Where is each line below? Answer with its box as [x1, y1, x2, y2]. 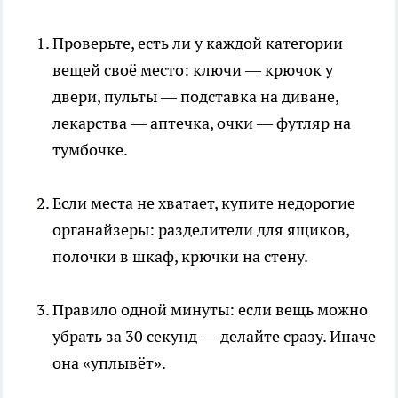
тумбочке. [52, 139, 128, 161]
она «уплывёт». [52, 353, 166, 374]
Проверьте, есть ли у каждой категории [52, 33, 343, 54]
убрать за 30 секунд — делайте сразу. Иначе [52, 326, 376, 347]
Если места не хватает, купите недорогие [52, 193, 355, 214]
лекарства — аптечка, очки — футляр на [52, 113, 351, 134]
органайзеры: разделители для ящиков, [52, 219, 349, 241]
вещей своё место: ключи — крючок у [52, 60, 333, 81]
